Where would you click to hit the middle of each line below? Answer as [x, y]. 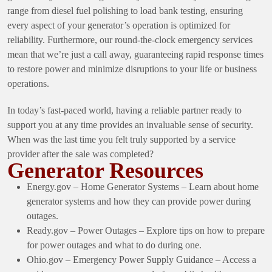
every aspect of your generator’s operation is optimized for [119, 25]
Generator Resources [105, 170]
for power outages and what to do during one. [114, 245]
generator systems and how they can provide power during [139, 201]
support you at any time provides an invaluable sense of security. [130, 124]
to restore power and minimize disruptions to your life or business [132, 69]
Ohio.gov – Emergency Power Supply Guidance [120, 259]
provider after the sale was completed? [80, 154]
